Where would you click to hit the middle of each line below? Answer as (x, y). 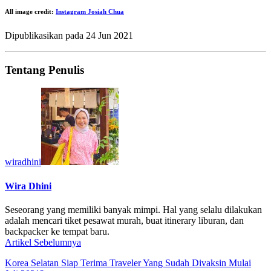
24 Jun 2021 (109, 35)
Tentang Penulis (44, 70)
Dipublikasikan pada (45, 35)
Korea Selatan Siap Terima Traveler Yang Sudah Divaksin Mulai (128, 263)
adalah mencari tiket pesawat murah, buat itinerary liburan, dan (124, 220)
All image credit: (30, 11)
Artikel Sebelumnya (43, 242)
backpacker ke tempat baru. (57, 231)
